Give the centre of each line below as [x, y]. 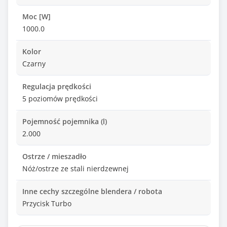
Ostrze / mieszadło [54, 156]
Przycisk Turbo [47, 203]
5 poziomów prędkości [60, 99]
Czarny [34, 64]
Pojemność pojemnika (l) [65, 121]
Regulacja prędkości [57, 86]
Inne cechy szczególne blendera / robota [92, 191]
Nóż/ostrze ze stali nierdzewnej [75, 168]
